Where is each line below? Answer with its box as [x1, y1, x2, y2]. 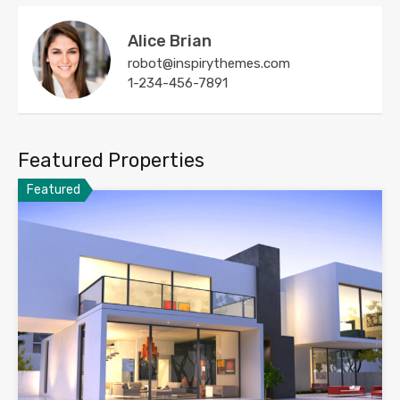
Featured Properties [18, 148, 204, 173]
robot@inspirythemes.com [128, 55, 290, 72]
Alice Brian [128, 31, 212, 52]
